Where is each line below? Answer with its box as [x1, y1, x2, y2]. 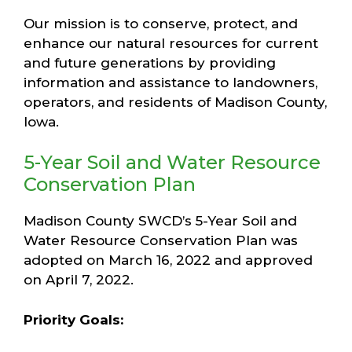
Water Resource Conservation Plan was [24, 233, 298, 248]
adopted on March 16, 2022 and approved [24, 252, 313, 268]
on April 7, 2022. [24, 272, 134, 288]
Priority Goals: [24, 311, 123, 328]
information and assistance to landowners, [24, 74, 317, 90]
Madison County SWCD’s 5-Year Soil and [24, 213, 297, 229]
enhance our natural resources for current [24, 35, 318, 51]
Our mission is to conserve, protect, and [24, 15, 298, 31]
